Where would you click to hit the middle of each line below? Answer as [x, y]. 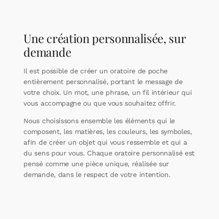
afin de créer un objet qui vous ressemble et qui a [105, 142]
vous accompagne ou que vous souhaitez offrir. [100, 103]
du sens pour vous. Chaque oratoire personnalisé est [109, 153]
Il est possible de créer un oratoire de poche [96, 71]
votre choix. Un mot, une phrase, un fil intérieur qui [108, 93]
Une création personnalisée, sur [105, 38]
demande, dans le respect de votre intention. [97, 175]
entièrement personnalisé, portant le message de [103, 82]
